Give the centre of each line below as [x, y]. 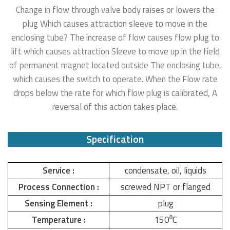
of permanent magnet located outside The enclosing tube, [115, 65]
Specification [115, 139]
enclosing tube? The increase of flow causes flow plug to [115, 37]
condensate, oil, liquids [166, 170]
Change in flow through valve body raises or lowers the [115, 10]
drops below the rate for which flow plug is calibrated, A [115, 93]
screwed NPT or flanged [166, 187]
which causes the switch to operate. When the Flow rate [115, 79]
